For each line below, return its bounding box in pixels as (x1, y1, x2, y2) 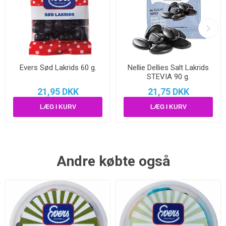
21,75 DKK (147, 86, 189, 97)
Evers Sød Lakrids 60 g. (19, 63, 96, 72)
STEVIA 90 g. (147, 72, 190, 81)
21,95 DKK (37, 86, 79, 97)
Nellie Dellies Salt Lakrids (128, 63, 209, 72)
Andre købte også (56, 153, 170, 169)
